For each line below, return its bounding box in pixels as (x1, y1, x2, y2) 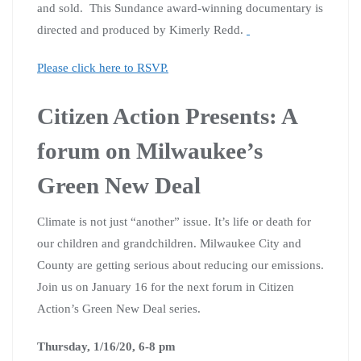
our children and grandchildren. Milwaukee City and (37, 236, 301, 250)
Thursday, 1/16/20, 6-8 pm (37, 339, 176, 353)
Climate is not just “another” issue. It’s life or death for (37, 214, 311, 228)
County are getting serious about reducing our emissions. (37, 258, 324, 272)
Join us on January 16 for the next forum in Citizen (37, 280, 294, 293)
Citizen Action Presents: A (37, 102, 297, 129)
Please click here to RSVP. (37, 60, 168, 74)
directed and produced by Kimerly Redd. (37, 23, 247, 36)
